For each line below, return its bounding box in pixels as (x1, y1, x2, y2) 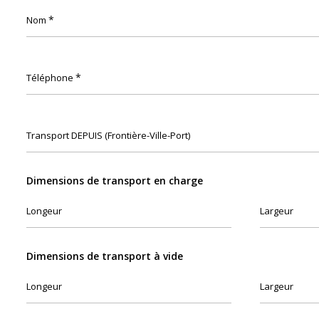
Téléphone (26, 71, 75, 84)
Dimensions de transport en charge (26, 174, 203, 187)
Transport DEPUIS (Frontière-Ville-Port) (26, 129, 190, 142)
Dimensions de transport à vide (26, 249, 183, 263)
